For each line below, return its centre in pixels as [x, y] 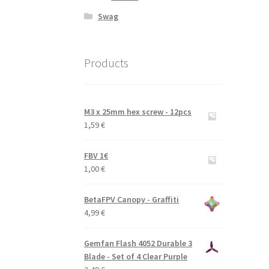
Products [107, 62]
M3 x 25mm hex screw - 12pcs [138, 112]
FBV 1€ [96, 156]
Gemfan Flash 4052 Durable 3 [138, 243]
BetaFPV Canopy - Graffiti [132, 200]
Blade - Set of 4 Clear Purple [136, 257]
